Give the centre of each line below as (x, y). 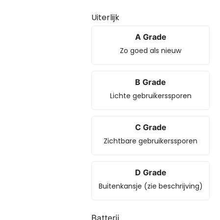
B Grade (151, 82)
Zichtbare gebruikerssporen (151, 141)
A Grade (151, 37)
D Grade (151, 172)
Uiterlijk (106, 17)
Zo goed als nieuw (151, 51)
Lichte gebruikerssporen (151, 96)
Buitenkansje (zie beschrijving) (151, 186)
